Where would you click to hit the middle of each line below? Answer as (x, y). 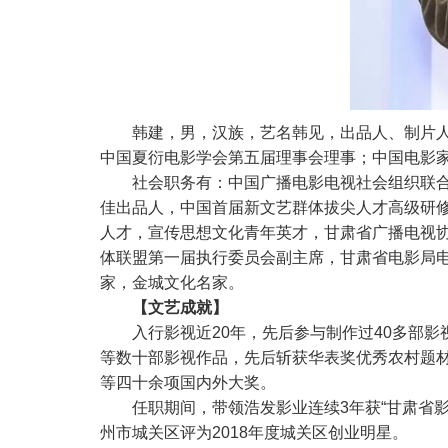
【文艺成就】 (180, 307)
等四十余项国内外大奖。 (188, 382)
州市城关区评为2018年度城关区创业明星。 (254, 432)
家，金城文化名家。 (172, 282)
